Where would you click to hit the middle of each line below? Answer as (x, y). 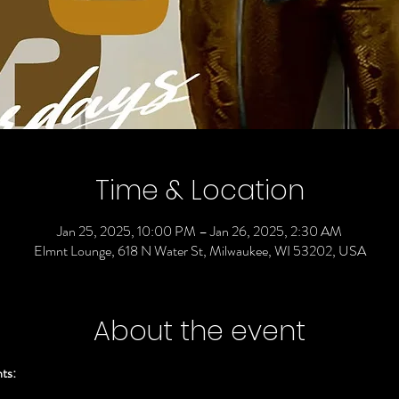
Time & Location (199, 190)
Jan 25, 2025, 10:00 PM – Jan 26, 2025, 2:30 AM (199, 231)
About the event (199, 331)
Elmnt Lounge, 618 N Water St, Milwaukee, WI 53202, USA (199, 250)
